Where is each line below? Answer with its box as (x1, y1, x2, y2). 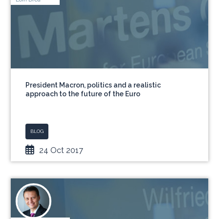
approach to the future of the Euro (25, 90, 141, 98)
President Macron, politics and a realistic (25, 81, 161, 89)
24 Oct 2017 (39, 146, 84, 155)
